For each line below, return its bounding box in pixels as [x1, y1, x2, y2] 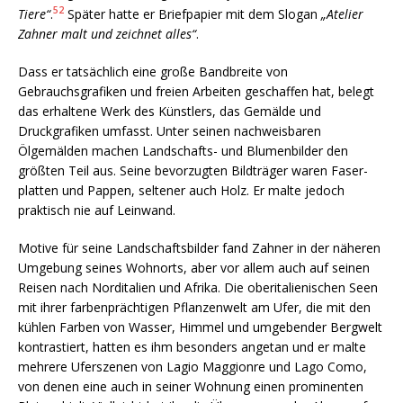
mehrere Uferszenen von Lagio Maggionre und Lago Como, [18, 357, 367, 375]
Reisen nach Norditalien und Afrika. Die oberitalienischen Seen [18, 278, 378, 296]
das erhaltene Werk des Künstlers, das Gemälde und [18, 102, 321, 120]
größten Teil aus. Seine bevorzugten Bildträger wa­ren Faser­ [18, 161, 368, 179]
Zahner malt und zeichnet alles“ [18, 24, 196, 42]
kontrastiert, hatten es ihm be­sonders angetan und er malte [18, 337, 366, 355]
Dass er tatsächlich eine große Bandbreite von [18, 62, 288, 80]
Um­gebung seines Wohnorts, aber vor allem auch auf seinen [18, 258, 370, 276]
